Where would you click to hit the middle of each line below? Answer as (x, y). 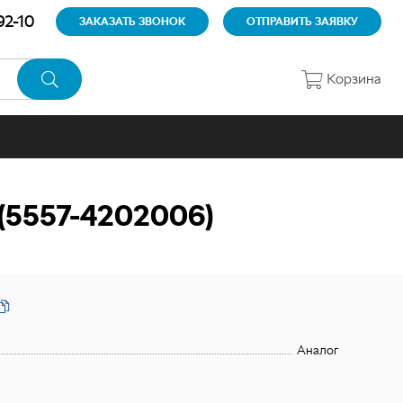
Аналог (318, 350)
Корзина (354, 79)
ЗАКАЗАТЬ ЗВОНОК (132, 22)
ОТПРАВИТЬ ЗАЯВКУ (302, 22)
